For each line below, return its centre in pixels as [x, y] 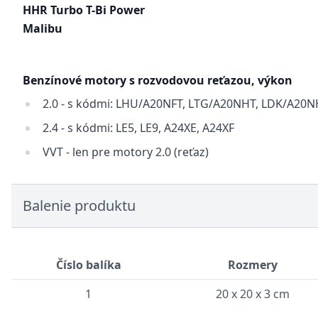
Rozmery [253, 265]
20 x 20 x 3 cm [253, 294]
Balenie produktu [79, 205]
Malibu [43, 28]
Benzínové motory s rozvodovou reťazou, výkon [158, 80]
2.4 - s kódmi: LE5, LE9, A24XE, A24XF [138, 128]
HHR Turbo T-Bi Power [84, 10]
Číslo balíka [88, 265]
